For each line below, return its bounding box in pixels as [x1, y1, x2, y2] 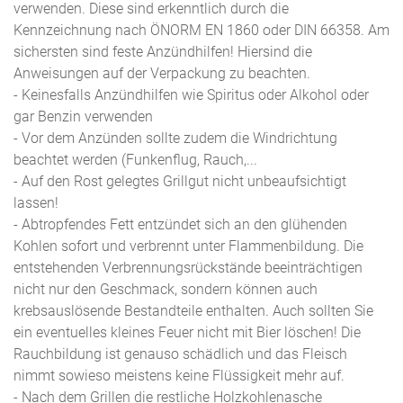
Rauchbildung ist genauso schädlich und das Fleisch [13, 345, 347, 363]
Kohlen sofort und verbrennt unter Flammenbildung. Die [13, 237, 363, 255]
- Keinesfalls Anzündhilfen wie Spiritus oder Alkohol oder [13, 86, 369, 103]
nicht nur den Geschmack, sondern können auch [13, 281, 318, 298]
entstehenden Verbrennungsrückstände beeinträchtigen [13, 259, 363, 276]
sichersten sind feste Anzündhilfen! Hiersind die [13, 43, 312, 60]
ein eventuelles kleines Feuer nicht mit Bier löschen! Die [13, 324, 361, 341]
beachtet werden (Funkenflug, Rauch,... [13, 151, 257, 168]
